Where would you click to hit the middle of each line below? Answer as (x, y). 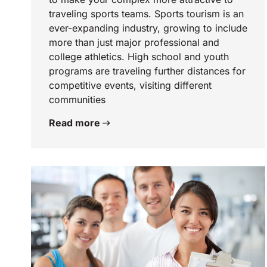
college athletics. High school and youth (139, 57)
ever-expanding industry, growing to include (148, 28)
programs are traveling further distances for (147, 71)
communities (77, 100)
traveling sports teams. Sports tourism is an (146, 14)
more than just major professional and (134, 43)
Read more (76, 123)
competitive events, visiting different (130, 86)
